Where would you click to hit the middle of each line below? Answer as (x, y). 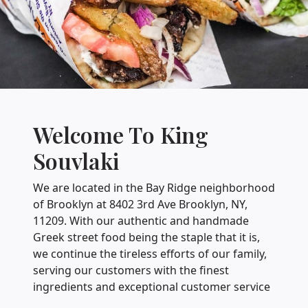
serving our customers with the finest (131, 270)
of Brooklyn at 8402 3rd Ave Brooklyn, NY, (140, 204)
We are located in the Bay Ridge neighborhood (154, 187)
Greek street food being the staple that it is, (146, 237)
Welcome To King (121, 134)
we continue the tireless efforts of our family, (150, 253)
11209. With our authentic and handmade (141, 220)
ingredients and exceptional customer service (152, 286)
